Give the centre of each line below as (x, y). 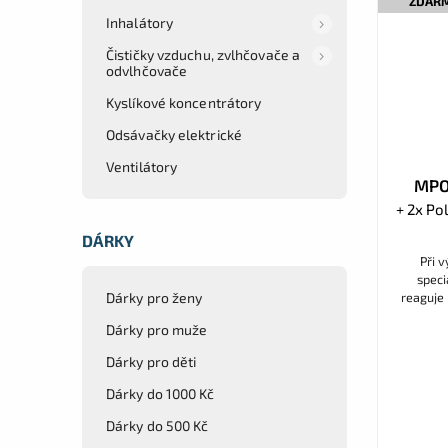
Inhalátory (139, 22)
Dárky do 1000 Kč (160, 393)
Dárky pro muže (157, 329)
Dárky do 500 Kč (157, 425)
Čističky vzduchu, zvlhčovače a (203, 54)
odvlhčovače (147, 70)
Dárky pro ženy (154, 297)
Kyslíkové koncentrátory (184, 102)
